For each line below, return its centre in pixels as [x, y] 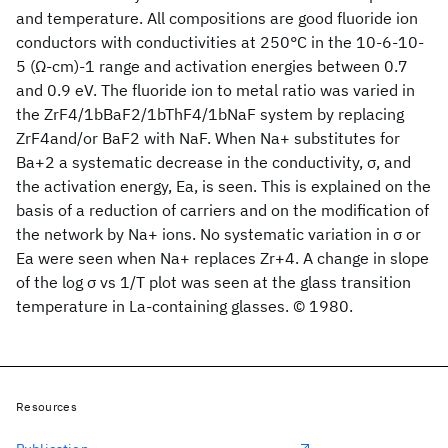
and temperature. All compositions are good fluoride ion [217, 18]
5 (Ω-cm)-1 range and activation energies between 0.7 [212, 66]
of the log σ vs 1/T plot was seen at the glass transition [213, 282]
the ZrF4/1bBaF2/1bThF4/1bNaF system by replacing [210, 114]
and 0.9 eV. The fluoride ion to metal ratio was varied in [215, 90]
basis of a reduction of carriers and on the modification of [222, 210]
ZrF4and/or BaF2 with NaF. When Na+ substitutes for [208, 138]
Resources [46, 406]
